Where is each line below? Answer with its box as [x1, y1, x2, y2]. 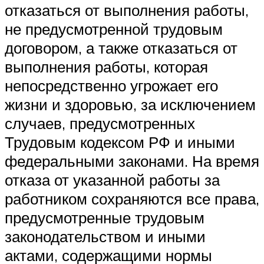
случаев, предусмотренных [5, 113, 195, 133]
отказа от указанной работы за [5, 170, 220, 189]
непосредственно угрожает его [5, 75, 218, 95]
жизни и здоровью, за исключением [5, 94, 256, 114]
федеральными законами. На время [5, 151, 259, 170]
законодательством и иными [5, 226, 206, 246]
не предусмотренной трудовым [5, 19, 223, 38]
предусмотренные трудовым [5, 207, 204, 227]
